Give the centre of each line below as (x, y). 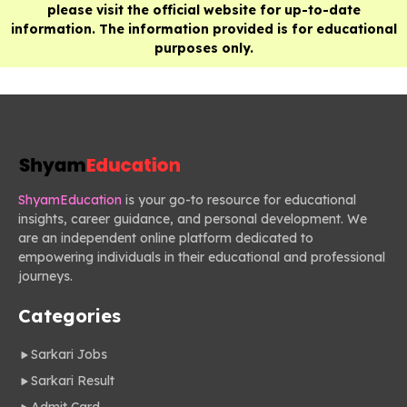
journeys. (45, 277)
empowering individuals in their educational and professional (202, 258)
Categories (69, 316)
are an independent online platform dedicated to (166, 238)
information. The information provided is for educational (203, 30)
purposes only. (203, 49)
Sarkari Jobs (69, 355)
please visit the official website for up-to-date (203, 10)
